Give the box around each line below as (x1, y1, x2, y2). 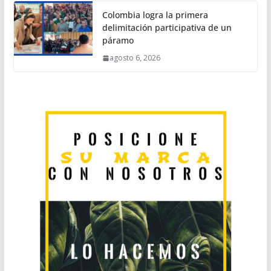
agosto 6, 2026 (109, 53, 160, 64)
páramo (102, 34, 134, 47)
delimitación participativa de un (102, 22, 232, 34)
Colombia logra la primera (102, 9, 208, 21)
